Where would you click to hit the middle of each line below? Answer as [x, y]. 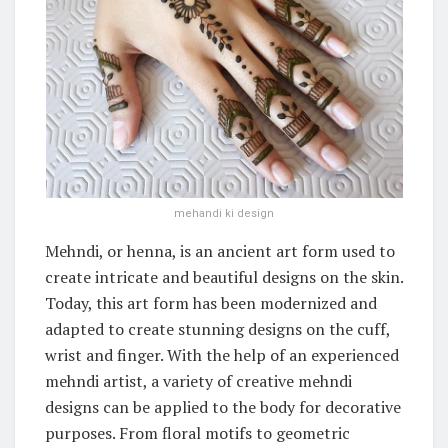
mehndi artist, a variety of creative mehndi [198, 381]
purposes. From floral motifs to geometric [197, 433]
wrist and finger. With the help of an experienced [222, 355]
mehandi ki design [224, 214]
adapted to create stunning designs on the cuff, [217, 329]
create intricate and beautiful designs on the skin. [224, 277]
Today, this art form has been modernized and [211, 303]
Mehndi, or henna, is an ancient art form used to [220, 251]
